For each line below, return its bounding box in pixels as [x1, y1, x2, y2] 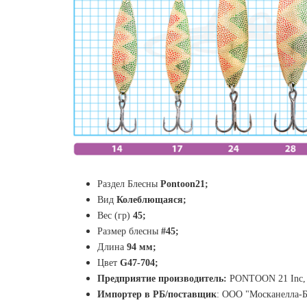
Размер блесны [97, 226, 158, 237]
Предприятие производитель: [97, 273, 227, 284]
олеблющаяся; [123, 195, 186, 206]
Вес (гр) [97, 210, 133, 221]
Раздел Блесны [97, 179, 160, 190]
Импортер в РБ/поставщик [97, 289, 217, 300]
